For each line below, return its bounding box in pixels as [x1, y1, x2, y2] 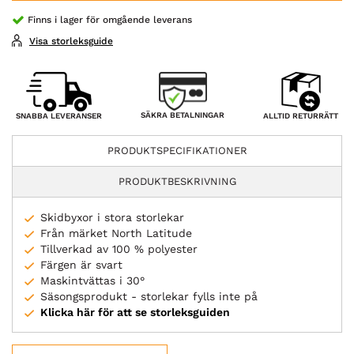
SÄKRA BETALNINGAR [141, 111, 224, 120]
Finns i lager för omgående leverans [28, 13, 192, 25]
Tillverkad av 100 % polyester [40, 243, 198, 256]
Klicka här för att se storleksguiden [40, 306, 230, 319]
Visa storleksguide [29, 35, 113, 47]
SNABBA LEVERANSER [16, 111, 102, 120]
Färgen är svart [40, 258, 122, 272]
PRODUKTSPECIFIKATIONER [107, 145, 247, 157]
